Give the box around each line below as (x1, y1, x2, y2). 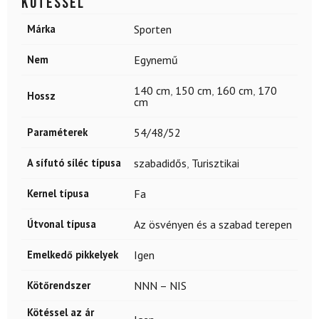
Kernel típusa (27, 186, 89, 200)
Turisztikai (192, 155, 239, 170)
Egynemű (134, 52, 178, 67)
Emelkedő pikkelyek (27, 247, 118, 261)
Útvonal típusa (27, 216, 96, 231)
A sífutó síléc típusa (27, 155, 121, 169)
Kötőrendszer (27, 278, 90, 292)
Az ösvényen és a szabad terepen (134, 216, 292, 231)
